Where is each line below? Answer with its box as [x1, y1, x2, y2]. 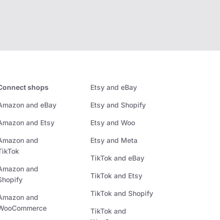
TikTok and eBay [90, 154, 144, 163]
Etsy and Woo [90, 118, 135, 127]
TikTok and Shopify [90, 189, 153, 198]
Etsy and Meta [90, 136, 137, 145]
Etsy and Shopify [90, 101, 146, 110]
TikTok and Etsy [90, 171, 142, 180]
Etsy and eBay [90, 83, 137, 92]
